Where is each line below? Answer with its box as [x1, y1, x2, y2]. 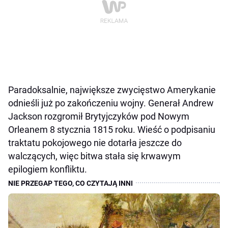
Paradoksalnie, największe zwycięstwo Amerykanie [8, 84, 216, 96]
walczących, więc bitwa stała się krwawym [8, 151, 181, 162]
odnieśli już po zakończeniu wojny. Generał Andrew [8, 98, 214, 109]
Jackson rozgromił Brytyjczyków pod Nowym [8, 111, 189, 122]
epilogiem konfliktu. [8, 164, 87, 175]
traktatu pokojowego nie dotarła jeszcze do [8, 137, 182, 149]
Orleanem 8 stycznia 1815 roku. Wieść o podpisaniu [8, 124, 215, 135]
